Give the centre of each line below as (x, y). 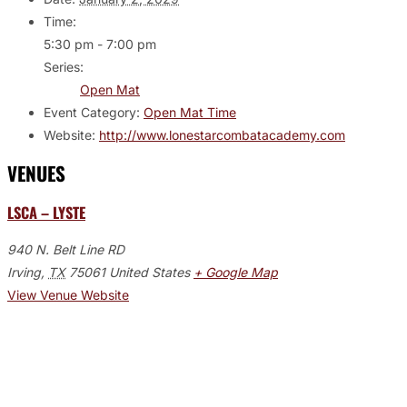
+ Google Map (236, 273)
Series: (64, 66)
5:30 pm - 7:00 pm (100, 44)
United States (149, 273)
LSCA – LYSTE (46, 212)
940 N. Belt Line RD (66, 250)
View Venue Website (68, 295)
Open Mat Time (190, 112)
